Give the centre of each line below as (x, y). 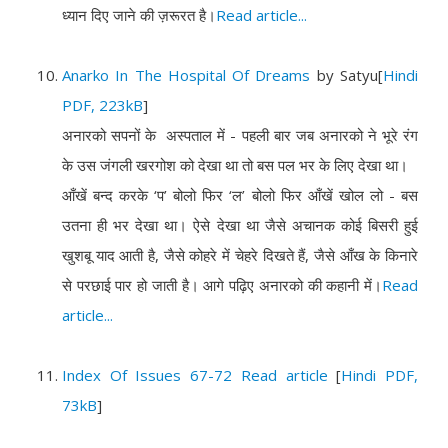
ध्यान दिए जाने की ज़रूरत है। (139, 15)
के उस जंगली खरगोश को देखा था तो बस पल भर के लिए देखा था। (235, 165)
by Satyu (344, 75)
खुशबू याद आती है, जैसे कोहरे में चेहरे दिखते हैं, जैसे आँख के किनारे (240, 255)
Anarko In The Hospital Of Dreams (186, 75)
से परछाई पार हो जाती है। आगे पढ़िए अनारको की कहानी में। (222, 285)
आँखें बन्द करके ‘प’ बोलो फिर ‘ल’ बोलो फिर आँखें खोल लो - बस (240, 195)
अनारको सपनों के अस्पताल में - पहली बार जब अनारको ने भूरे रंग (240, 135)
